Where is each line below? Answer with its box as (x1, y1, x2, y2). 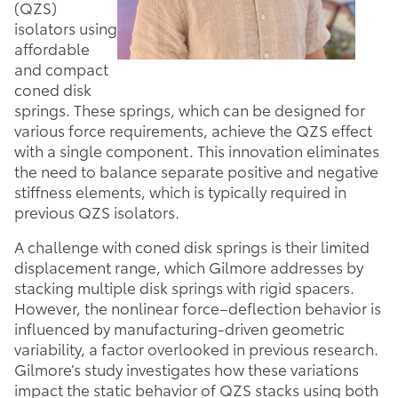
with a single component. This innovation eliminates (14, 139, 379, 162)
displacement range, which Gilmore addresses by (14, 256, 363, 278)
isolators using (14, 17, 117, 39)
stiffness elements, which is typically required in (14, 180, 346, 203)
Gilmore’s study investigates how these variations (14, 358, 359, 380)
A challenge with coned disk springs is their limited (14, 235, 370, 258)
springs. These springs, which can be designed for (14, 99, 365, 121)
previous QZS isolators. (14, 201, 179, 223)
